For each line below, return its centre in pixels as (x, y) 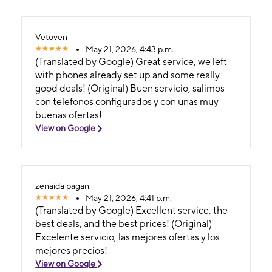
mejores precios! (72, 250)
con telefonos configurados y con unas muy (127, 101)
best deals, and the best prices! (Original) (104, 223)
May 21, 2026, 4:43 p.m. (130, 49)
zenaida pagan (63, 185)
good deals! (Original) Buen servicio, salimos (62, 88)
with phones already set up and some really (128, 75)
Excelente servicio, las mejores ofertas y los (128, 237)
